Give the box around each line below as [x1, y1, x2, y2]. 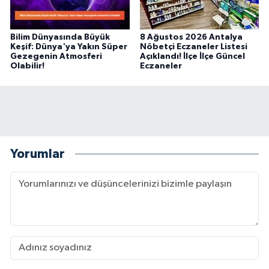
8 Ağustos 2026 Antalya [139, 32, 243, 41]
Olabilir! [10, 61, 44, 70]
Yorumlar [10, 148, 65, 161]
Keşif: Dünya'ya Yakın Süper [10, 42, 127, 51]
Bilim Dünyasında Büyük [10, 32, 110, 41]
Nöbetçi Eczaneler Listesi [139, 42, 247, 51]
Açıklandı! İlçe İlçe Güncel [139, 52, 245, 61]
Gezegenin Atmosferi [10, 52, 102, 61]
